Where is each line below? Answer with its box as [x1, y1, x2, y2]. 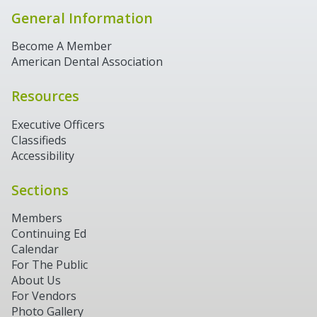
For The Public [11, 257, 88, 273]
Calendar [11, 241, 59, 258]
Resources [11, 86, 79, 106]
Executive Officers [11, 116, 105, 132]
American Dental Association [11, 54, 163, 70]
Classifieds [11, 132, 67, 148]
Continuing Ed [11, 226, 86, 242]
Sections [11, 180, 69, 200]
